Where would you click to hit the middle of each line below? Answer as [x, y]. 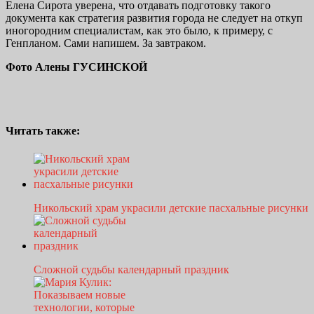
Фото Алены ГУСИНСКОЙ [76, 67]
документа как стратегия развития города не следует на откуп [154, 18]
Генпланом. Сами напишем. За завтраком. [106, 43]
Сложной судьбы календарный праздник [131, 269]
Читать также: [43, 131]
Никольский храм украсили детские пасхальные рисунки [171, 207]
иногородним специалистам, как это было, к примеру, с [139, 31]
